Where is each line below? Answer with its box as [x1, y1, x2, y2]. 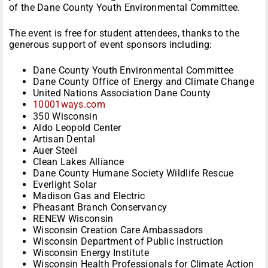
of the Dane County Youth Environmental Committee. [9, 2, 240, 14]
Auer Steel [33, 145, 77, 157]
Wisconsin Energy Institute [33, 247, 154, 259]
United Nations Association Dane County [33, 87, 211, 99]
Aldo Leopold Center [33, 122, 121, 134]
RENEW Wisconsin [33, 213, 114, 225]
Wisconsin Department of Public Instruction [33, 236, 224, 248]
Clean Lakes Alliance [33, 156, 124, 168]
